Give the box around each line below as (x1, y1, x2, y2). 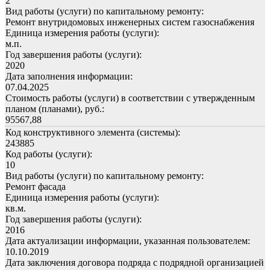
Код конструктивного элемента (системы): (5, 127, 180, 137)
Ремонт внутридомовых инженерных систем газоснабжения (5, 16, 254, 27)
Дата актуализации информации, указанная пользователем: (5, 235, 250, 246)
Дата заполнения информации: (5, 71, 133, 81)
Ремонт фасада (5, 181, 66, 192)
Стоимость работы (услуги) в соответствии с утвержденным (5, 92, 255, 103)
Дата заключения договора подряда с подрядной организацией (5, 257, 264, 268)
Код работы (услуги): (5, 148, 92, 159)
